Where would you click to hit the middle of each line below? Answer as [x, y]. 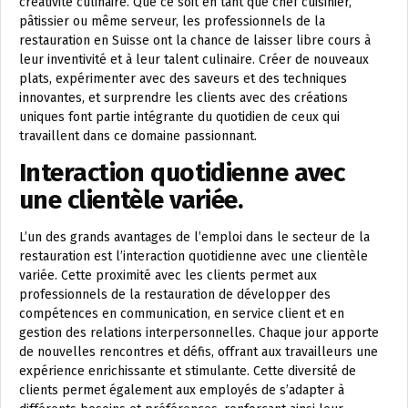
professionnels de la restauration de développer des [175, 295]
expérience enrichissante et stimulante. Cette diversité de [188, 371]
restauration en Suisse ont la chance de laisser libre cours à [195, 41]
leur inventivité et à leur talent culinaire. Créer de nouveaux [194, 60]
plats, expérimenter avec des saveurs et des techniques [183, 79]
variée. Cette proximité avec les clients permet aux [168, 275]
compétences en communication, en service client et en [182, 314]
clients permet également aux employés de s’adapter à [182, 390]
